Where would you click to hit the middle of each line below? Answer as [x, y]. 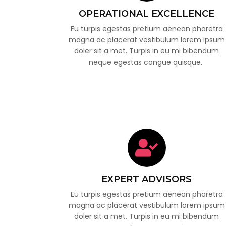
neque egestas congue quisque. [147, 62]
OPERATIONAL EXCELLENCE [147, 14]
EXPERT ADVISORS [147, 179]
